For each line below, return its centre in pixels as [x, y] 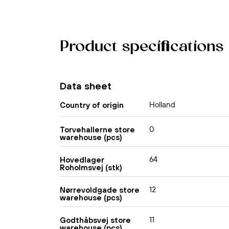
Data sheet [86, 86]
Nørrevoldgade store [100, 190]
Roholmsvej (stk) [91, 167]
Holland [162, 105]
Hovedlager [82, 159]
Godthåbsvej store [95, 220]
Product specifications [142, 48]
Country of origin [92, 105]
